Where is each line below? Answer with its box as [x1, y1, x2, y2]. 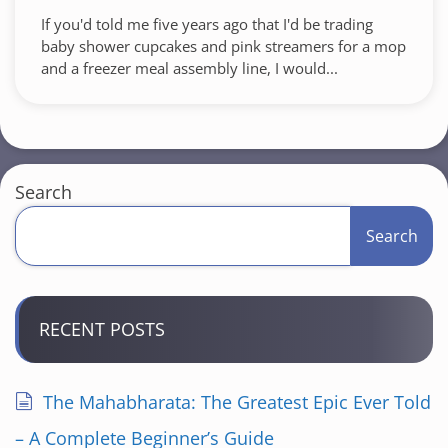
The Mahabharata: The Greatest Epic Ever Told [43, 390, 431, 414]
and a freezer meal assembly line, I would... [41, 58, 338, 78]
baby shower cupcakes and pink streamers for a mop [41, 36, 406, 56]
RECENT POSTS [39, 317, 165, 341]
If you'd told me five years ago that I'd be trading [41, 14, 373, 34]
